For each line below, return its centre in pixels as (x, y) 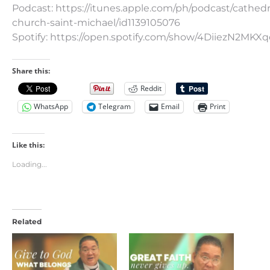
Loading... (30, 164)
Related (27, 221)
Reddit (151, 89)
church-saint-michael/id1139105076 (96, 22)
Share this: (31, 71)
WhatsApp (51, 107)
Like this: (28, 145)
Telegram (115, 107)
